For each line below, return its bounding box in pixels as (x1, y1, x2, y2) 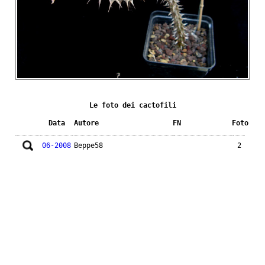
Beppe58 (74, 141, 103, 150)
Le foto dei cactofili (89, 101, 176, 109)
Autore (74, 118, 99, 127)
